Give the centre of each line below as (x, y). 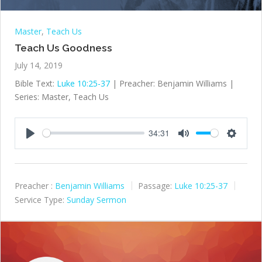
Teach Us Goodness (63, 48)
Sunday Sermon (96, 200)
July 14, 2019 (39, 65)
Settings (244, 144)
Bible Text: (36, 83)
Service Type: (39, 200)
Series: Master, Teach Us (62, 96)
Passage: (155, 185)
